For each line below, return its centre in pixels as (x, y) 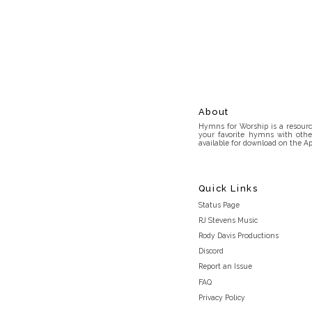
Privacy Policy (221, 297)
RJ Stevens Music (228, 220)
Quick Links (228, 188)
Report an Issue (225, 266)
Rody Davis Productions (238, 236)
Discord (211, 251)
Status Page (219, 204)
